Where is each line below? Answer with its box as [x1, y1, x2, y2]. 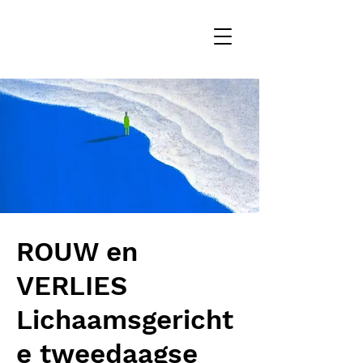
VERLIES [16, 270, 127, 301]
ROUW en [16, 236, 138, 267]
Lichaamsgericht [16, 304, 233, 335]
